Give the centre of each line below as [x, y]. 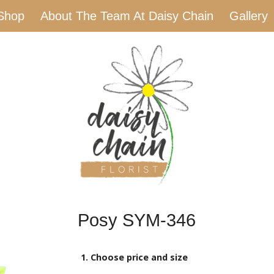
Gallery [249, 16]
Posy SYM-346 [137, 220]
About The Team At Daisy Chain [127, 16]
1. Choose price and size [134, 257]
